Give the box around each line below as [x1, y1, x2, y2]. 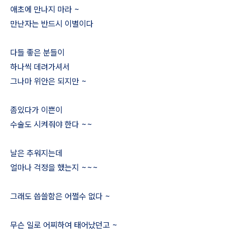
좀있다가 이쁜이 [10, 105, 63, 115]
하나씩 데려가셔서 [10, 62, 70, 72]
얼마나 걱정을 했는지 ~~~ [10, 163, 98, 172]
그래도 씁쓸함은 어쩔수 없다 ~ [10, 191, 110, 201]
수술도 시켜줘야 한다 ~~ [10, 120, 92, 129]
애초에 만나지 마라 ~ [10, 5, 80, 14]
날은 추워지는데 [10, 148, 63, 158]
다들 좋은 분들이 [10, 48, 65, 57]
